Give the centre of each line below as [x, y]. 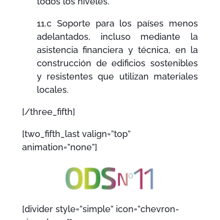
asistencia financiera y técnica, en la [117, 50]
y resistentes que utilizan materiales [117, 77]
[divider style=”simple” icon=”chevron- [100, 209]
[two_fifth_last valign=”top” [76, 134]
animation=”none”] [59, 147]
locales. [53, 90]
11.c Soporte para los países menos [117, 24]
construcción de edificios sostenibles [117, 63]
